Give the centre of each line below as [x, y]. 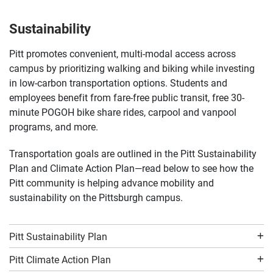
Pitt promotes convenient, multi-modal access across [122, 54]
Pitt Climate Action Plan [60, 260]
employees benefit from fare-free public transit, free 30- [127, 97]
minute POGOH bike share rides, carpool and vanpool [123, 112]
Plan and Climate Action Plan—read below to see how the [131, 168]
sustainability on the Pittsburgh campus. [96, 197]
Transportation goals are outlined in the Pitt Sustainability [133, 154]
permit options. [65, 20]
